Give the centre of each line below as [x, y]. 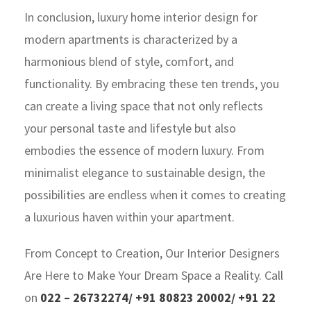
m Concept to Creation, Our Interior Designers [161, 253]
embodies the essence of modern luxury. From [144, 150]
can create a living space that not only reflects [144, 106]
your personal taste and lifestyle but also [130, 128]
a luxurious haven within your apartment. [129, 217]
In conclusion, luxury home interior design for [141, 17]
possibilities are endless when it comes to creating [155, 194]
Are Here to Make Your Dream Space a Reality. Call [154, 275]
